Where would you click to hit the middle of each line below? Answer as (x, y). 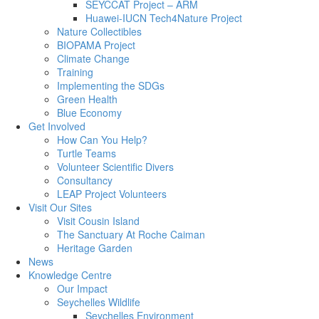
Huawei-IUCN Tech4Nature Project (164, 17)
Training (75, 72)
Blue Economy (89, 112)
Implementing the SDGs (111, 85)
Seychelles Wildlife (99, 302)
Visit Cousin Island (98, 220)
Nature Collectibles (99, 31)
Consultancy (85, 180)
